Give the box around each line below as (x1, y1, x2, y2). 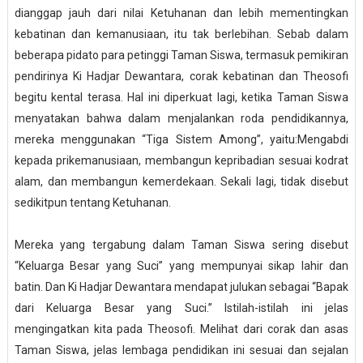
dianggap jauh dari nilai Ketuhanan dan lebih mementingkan (14, 6, 349, 20)
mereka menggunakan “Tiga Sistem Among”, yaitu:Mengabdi (14, 133, 349, 147)
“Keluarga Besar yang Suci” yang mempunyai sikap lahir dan (14, 259, 349, 273)
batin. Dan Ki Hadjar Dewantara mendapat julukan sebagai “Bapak (14, 280, 349, 294)
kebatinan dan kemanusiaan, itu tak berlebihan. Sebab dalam (14, 28, 349, 41)
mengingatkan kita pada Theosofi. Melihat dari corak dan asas (14, 322, 349, 336)
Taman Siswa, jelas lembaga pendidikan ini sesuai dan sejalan (14, 344, 349, 357)
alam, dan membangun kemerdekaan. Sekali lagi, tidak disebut (14, 175, 349, 189)
